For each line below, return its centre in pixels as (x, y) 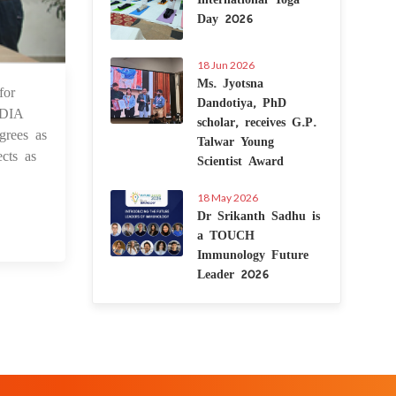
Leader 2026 (232, 273)
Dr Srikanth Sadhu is (258, 215)
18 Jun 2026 (225, 65)
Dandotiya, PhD (241, 102)
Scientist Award (240, 160)
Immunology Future (252, 254)
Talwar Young (235, 141)
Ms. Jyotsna (230, 82)
